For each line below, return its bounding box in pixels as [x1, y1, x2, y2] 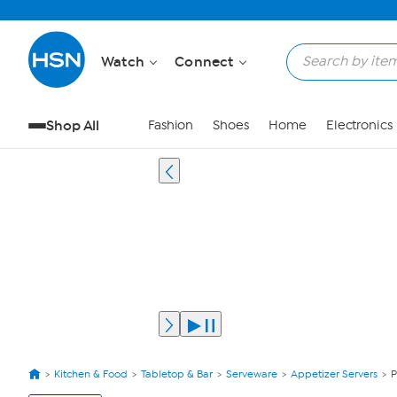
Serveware [226, 368, 277, 380]
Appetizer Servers [291, 368, 378, 380]
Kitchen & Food [54, 368, 128, 380]
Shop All [46, 117, 100, 134]
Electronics [325, 118, 393, 133]
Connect [175, 53, 237, 70]
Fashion [147, 118, 194, 133]
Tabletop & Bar [141, 368, 213, 380]
